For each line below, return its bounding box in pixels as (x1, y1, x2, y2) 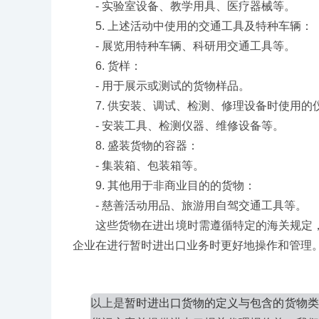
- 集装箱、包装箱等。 (73, 159, 204, 172)
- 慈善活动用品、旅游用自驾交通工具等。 (73, 199, 307, 211)
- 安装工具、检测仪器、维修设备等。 (73, 120, 284, 132)
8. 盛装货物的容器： (73, 140, 199, 152)
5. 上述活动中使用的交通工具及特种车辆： (73, 20, 313, 32)
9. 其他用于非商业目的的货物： (73, 179, 256, 192)
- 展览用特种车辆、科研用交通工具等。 (73, 40, 296, 52)
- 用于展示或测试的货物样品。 (73, 80, 250, 92)
